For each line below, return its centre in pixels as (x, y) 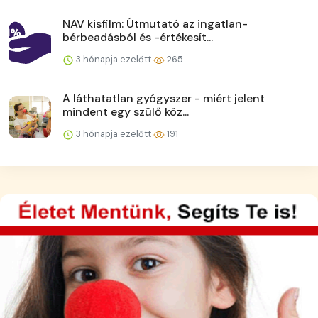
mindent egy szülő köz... (126, 111)
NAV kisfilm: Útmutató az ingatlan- (155, 23)
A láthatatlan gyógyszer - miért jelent (164, 98)
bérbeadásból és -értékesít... (138, 37)
